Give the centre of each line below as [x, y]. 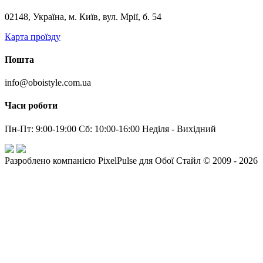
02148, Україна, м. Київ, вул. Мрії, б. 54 [83, 16]
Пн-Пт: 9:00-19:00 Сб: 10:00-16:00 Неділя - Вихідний [110, 129]
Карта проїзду [33, 36]
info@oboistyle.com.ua [48, 83]
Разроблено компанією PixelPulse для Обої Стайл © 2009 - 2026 [131, 160]
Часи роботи [31, 106]
